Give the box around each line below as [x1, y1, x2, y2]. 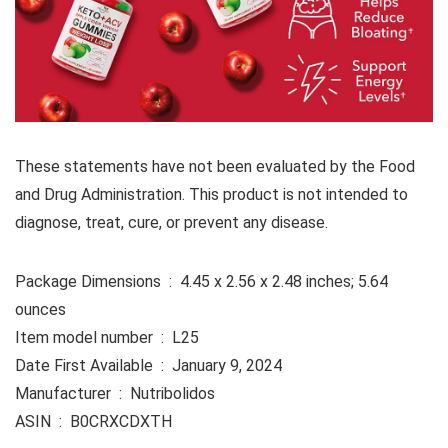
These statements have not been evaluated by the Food [15, 156, 415, 176]
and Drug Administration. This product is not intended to [15, 184, 408, 204]
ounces [15, 299, 66, 319]
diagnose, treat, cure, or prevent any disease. [15, 212, 328, 232]
